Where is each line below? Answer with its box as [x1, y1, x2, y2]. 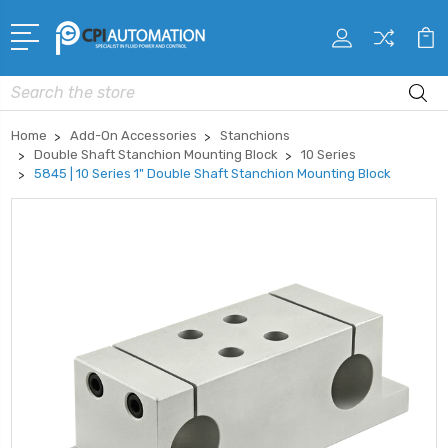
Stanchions [220, 127, 290, 143]
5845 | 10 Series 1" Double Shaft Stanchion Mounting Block [34, 165, 391, 181]
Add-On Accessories [70, 127, 197, 143]
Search [11, 77, 57, 95]
